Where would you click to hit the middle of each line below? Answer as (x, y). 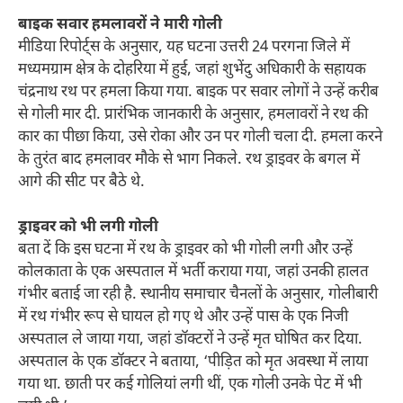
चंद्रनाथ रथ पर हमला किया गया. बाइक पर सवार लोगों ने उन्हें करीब (198, 92)
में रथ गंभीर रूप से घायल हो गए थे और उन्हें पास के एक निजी (183, 318)
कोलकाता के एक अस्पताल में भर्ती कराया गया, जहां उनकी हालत (193, 273)
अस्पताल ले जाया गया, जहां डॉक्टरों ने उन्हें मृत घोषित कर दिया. (190, 340)
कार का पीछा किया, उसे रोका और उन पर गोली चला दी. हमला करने (200, 137)
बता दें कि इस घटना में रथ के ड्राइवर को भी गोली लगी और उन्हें (185, 251)
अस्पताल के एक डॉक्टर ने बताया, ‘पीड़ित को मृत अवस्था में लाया (193, 363)
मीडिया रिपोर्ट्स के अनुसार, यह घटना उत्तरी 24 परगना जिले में (184, 47)
